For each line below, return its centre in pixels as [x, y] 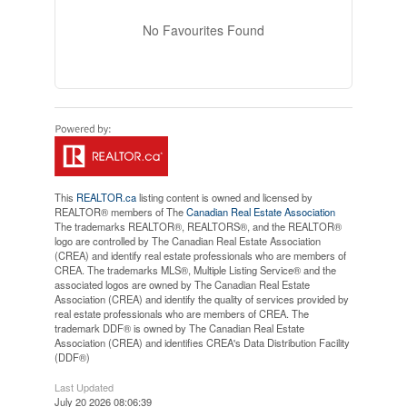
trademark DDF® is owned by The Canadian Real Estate [179, 328]
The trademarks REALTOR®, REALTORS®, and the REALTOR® [198, 226]
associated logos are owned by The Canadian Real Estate [182, 284]
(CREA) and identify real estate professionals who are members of [200, 255]
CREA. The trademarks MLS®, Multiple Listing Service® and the [195, 270]
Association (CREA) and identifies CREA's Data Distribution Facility [202, 342]
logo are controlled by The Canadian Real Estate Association [187, 241]
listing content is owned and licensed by [224, 197]
